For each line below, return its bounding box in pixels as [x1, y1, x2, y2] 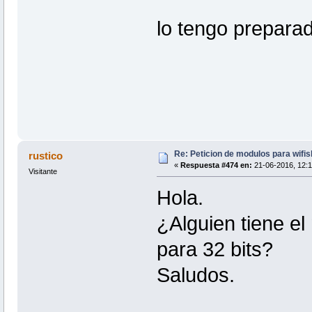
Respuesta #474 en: [180, 161, 252, 170]
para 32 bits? [156, 238, 273, 261]
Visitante [28, 167, 57, 176]
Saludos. [156, 264, 235, 287]
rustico [29, 150, 63, 162]
